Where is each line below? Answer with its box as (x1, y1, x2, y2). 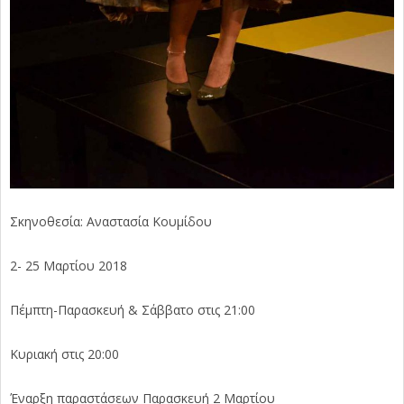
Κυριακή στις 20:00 (10, 345, 119, 363)
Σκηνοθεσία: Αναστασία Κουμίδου (10, 213, 212, 231)
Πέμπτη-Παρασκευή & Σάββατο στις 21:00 (10, 301, 255, 319)
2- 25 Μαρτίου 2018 (10, 257, 127, 275)
